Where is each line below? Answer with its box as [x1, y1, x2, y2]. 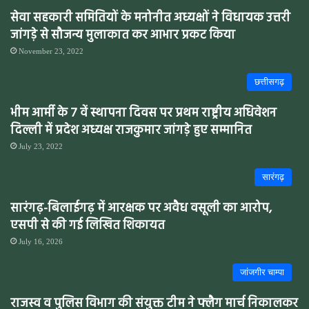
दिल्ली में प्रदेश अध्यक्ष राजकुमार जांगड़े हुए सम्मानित [10, 120, 252, 141]
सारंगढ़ [262, 171, 284, 182]
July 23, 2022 [19, 141, 63, 150]
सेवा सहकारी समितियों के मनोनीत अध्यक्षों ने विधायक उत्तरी [10, 8, 290, 28]
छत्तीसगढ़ [255, 76, 284, 87]
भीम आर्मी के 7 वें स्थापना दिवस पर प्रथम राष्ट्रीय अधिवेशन [10, 103, 277, 123]
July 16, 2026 [19, 237, 63, 246]
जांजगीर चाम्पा [240, 266, 284, 277]
